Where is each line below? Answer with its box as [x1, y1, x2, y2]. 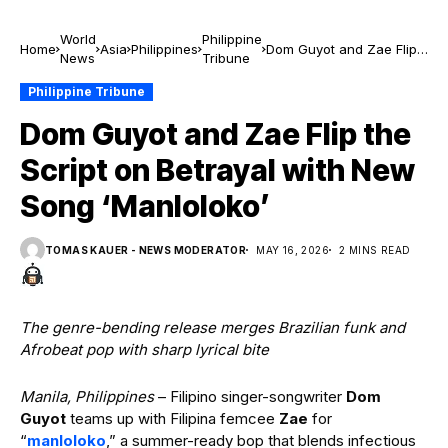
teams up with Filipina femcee [66, 409, 279, 428]
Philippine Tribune [28, 84, 145, 99]
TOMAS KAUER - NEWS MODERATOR [45, 243, 247, 256]
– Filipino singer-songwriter [154, 387, 346, 406]
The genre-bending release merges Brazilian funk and [20, 318, 405, 337]
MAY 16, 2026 [256, 243, 330, 256]
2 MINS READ [339, 243, 411, 256]
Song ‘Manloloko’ [20, 188, 270, 224]
